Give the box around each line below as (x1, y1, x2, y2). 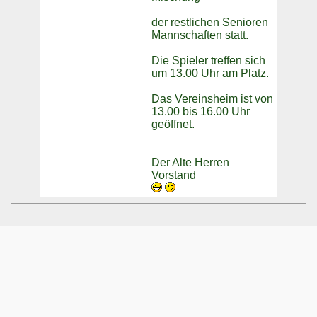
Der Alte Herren (151, 156, 229, 169)
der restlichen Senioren (151, 16, 268, 29)
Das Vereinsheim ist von (151, 93, 273, 105)
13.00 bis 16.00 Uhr (151, 105, 250, 118)
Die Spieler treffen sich (151, 54, 265, 67)
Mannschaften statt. (151, 29, 248, 42)
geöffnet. (151, 118, 195, 131)
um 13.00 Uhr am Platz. (151, 67, 269, 80)
